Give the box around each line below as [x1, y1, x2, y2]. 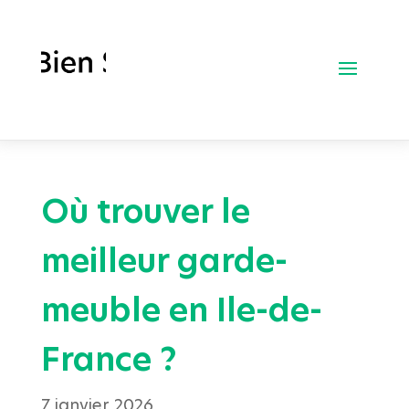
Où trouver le [40, 188, 250, 234]
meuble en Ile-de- [40, 287, 322, 332]
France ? [40, 336, 177, 382]
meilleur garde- [40, 237, 288, 283]
